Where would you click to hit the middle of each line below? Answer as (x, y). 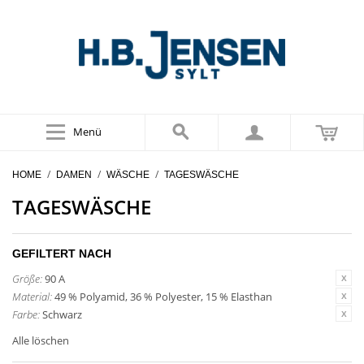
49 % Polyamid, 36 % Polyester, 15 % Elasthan (163, 297)
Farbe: (26, 314)
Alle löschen (41, 340)
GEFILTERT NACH (62, 253)
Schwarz (62, 314)
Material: (32, 297)
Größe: (27, 279)
